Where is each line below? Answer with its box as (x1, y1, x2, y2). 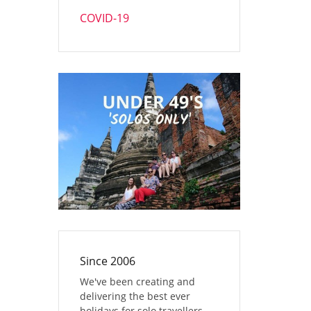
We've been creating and (79, 274, 195, 288)
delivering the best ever (79, 289, 190, 303)
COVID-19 (79, 10, 129, 26)
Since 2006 (79, 253, 135, 269)
